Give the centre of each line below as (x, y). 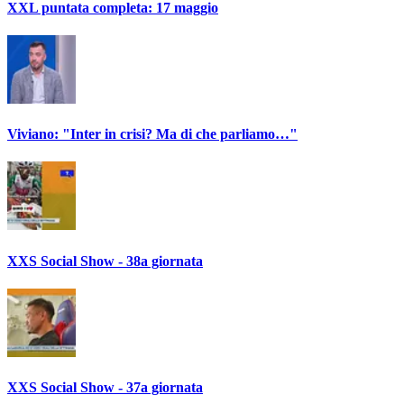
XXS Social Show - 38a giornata (105, 261)
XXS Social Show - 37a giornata (105, 388)
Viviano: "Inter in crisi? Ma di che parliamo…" (152, 134)
